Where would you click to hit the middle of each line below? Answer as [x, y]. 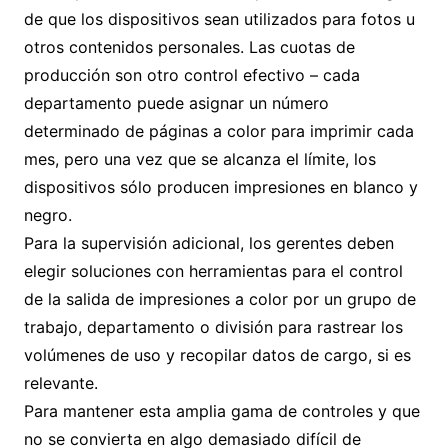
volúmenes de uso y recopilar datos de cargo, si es [217, 355]
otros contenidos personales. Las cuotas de [189, 47]
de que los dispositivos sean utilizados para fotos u [219, 19]
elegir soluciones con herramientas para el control [213, 271]
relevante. [60, 383]
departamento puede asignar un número [176, 103]
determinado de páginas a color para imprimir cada [218, 131]
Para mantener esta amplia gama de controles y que [221, 411]
